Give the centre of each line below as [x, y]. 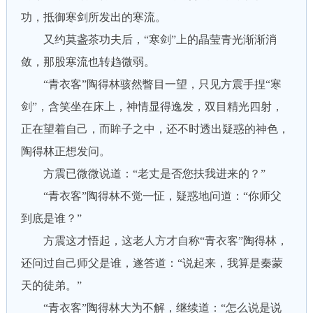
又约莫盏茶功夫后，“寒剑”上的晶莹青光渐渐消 [148, 39]
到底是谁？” [51, 218]
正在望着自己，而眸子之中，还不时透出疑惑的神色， [155, 129]
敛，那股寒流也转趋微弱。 [88, 62]
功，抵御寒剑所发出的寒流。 [93, 17]
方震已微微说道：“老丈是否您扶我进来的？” [143, 174]
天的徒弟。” [51, 285]
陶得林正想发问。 [65, 151]
